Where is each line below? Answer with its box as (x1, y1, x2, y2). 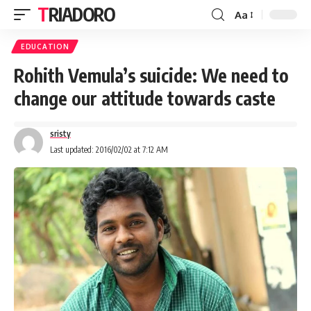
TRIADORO (48, 3, 115, 26)
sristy (50, 128, 71, 139)
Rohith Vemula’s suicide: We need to (14, 64, 289, 87)
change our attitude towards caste (14, 87, 276, 110)
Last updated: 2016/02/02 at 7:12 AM (50, 144, 168, 155)
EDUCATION (21, 42, 69, 51)
